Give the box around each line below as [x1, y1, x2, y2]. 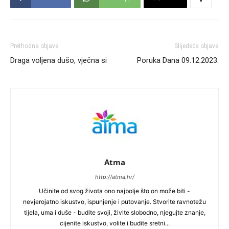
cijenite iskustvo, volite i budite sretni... [59, 219, 170, 227]
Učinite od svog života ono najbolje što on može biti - [39, 187, 190, 195]
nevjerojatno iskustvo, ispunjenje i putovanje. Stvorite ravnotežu [23, 197, 206, 205]
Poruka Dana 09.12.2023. [137, 55, 219, 65]
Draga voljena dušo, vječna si [10, 55, 107, 65]
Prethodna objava [10, 42, 59, 50]
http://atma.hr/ [95, 173, 134, 180]
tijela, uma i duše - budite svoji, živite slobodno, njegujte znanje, [24, 208, 205, 216]
